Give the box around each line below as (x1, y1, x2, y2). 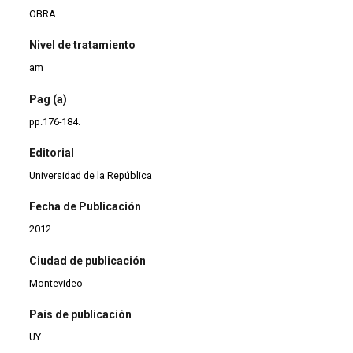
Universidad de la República (29, 169, 153, 181)
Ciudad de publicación (29, 254, 147, 267)
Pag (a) (29, 92, 68, 106)
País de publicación (29, 308, 132, 321)
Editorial (29, 146, 75, 159)
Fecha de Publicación (29, 200, 142, 214)
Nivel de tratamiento (29, 39, 136, 52)
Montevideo (29, 277, 84, 289)
